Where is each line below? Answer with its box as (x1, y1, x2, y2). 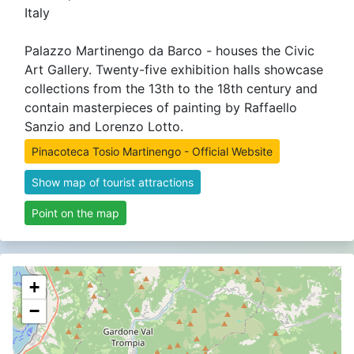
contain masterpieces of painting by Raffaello (24, 99, 297, 115)
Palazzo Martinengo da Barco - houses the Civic (24, 42, 314, 58)
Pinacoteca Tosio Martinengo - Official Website (32, 144, 273, 158)
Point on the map (32, 205, 119, 220)
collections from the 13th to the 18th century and (24, 80, 318, 96)
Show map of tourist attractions (32, 175, 194, 189)
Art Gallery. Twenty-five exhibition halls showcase (24, 61, 323, 77)
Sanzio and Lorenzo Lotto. (24, 118, 183, 134)
